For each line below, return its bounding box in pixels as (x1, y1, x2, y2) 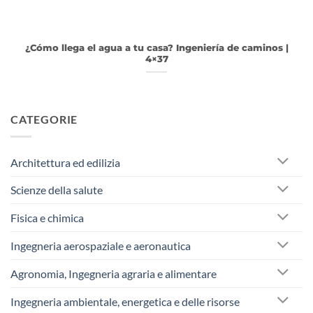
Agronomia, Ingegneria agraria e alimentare (10, 266, 217, 280)
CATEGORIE (10, 112, 78, 126)
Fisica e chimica (10, 211, 84, 225)
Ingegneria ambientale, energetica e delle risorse (10, 294, 240, 308)
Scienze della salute (10, 183, 103, 197)
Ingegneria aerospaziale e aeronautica (10, 239, 191, 253)
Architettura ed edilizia (10, 155, 120, 169)
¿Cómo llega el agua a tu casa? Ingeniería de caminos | (24, 42, 289, 53)
